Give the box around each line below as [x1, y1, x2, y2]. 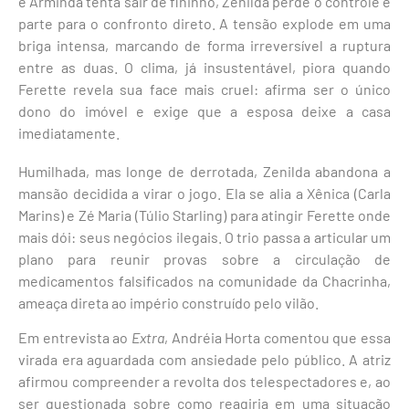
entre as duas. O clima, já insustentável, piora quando [18, 58, 391, 76]
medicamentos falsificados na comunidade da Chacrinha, [18, 271, 391, 289]
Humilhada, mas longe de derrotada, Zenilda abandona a [18, 162, 391, 180]
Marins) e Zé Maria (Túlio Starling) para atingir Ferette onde [18, 205, 391, 224]
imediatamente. [18, 123, 120, 142]
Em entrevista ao [18, 329, 131, 347]
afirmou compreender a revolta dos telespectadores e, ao [18, 372, 391, 391]
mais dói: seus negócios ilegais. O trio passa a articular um [18, 227, 391, 246]
